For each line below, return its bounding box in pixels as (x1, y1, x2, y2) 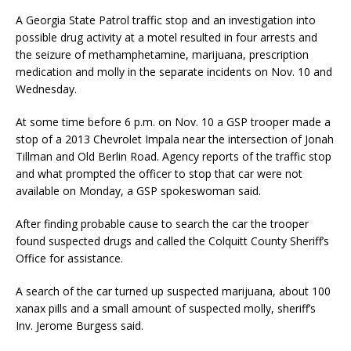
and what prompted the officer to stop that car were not (16, 166, 302, 182)
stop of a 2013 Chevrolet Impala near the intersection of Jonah (16, 132, 334, 147)
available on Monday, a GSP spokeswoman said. (16, 183, 261, 199)
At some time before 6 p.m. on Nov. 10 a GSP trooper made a (16, 114, 331, 130)
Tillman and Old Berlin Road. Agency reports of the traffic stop (16, 149, 331, 165)
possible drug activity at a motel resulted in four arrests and (16, 30, 317, 45)
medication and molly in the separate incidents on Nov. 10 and (16, 64, 332, 80)
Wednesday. (16, 81, 77, 97)
